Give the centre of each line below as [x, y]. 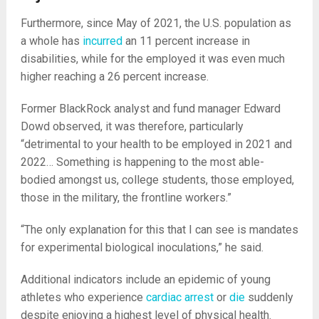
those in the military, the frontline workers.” [126, 198]
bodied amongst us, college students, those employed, [157, 180]
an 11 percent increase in [186, 41]
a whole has [51, 41]
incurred [102, 41]
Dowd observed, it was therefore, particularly [132, 127]
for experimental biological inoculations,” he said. [142, 248]
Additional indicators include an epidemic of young [145, 280]
